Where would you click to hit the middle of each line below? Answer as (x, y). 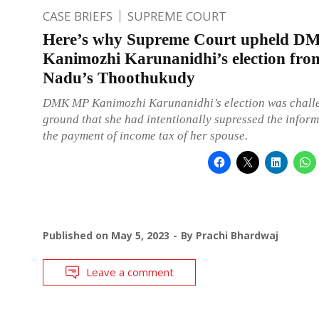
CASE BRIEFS (78, 16)
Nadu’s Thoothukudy (119, 78)
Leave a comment (130, 272)
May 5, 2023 (140, 235)
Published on (77, 235)
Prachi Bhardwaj (237, 235)
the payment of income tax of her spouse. (145, 135)
